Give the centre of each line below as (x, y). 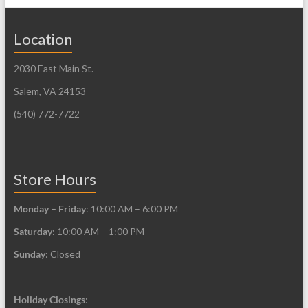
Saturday (33, 231)
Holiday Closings (49, 299)
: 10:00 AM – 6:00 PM (132, 208)
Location (43, 38)
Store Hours (55, 179)
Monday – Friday (49, 208)
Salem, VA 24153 (49, 91)
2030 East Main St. (53, 68)
